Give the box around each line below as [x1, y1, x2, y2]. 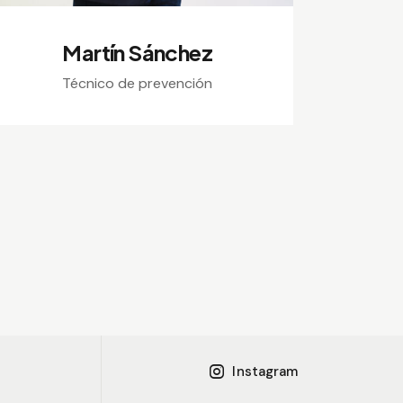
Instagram [232, 362, 299, 381]
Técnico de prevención [62, 73, 213, 93]
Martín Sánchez [62, 38, 212, 66]
